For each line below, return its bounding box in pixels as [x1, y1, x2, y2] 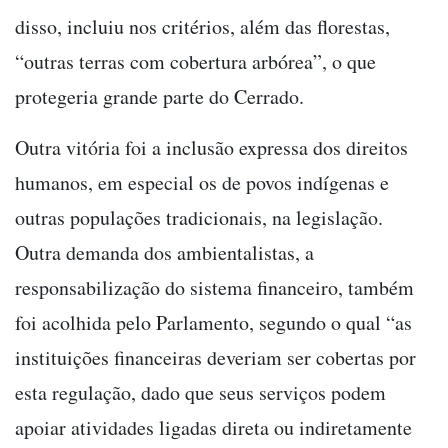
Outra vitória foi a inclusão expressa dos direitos [15, 134, 408, 162]
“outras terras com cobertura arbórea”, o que [15, 48, 376, 76]
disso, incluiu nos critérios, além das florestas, [15, 13, 390, 41]
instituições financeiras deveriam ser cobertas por [15, 344, 416, 372]
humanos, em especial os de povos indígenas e [15, 169, 389, 197]
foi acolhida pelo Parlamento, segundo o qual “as [15, 309, 412, 337]
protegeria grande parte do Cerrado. [15, 83, 304, 111]
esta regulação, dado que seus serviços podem [15, 379, 386, 407]
